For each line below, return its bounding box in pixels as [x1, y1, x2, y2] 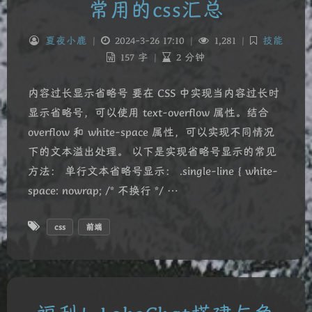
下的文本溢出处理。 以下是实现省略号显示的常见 [28, 144, 276, 159]
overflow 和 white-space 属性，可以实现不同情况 [28, 125, 274, 139]
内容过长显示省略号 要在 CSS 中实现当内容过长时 [28, 86, 279, 100]
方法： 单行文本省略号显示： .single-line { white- [28, 164, 278, 178]
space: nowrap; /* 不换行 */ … [28, 183, 178, 198]
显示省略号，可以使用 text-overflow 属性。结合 [28, 105, 269, 120]
